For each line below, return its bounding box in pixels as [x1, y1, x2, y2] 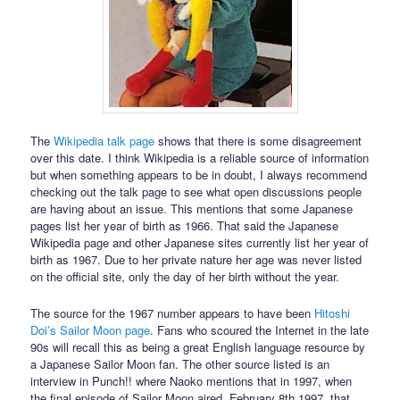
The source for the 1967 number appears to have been [30, 304, 315, 321]
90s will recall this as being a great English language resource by [30, 337, 366, 355]
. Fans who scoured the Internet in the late [150, 321, 370, 338]
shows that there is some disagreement [154, 132, 362, 150]
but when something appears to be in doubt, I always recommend [30, 166, 368, 184]
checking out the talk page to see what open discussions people [30, 183, 362, 201]
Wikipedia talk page [54, 132, 155, 150]
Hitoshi [314, 304, 351, 321]
